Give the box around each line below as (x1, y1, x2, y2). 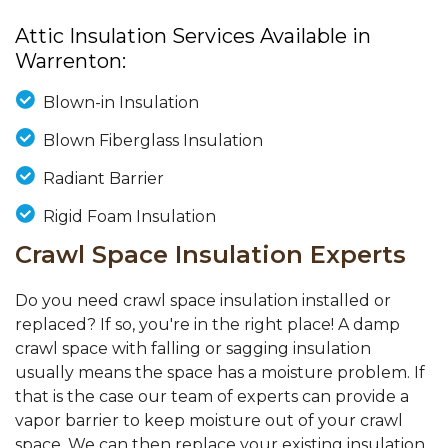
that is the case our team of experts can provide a (15, 387, 409, 407)
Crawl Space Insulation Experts (15, 240, 406, 270)
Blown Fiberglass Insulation (42, 131, 263, 151)
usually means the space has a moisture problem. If (15, 363, 425, 383)
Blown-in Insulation (42, 93, 199, 113)
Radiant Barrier (42, 169, 164, 189)
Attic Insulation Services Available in (15, 24, 371, 49)
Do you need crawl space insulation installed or (15, 291, 391, 311)
